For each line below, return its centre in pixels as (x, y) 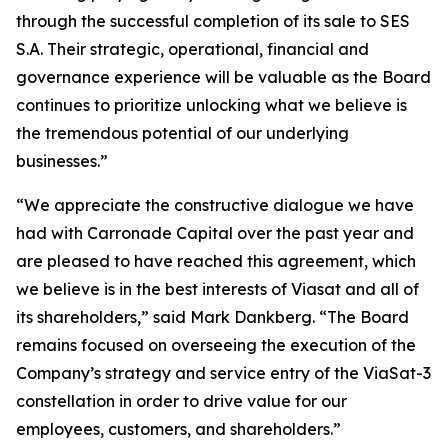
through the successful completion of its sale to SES (213, 21)
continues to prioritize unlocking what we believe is (211, 105)
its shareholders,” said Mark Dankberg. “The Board (212, 317)
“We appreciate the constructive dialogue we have (215, 205)
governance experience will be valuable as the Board (223, 77)
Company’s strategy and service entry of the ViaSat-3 (223, 373)
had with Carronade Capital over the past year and (215, 233)
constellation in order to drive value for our (181, 401)
